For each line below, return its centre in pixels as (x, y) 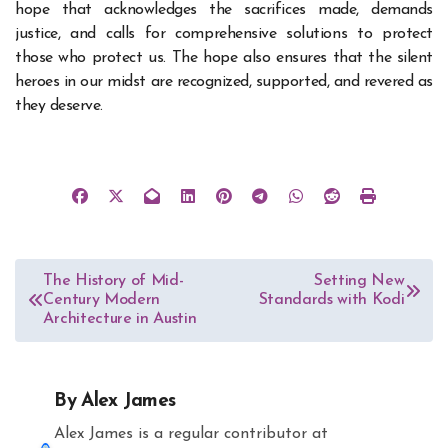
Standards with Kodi (331, 299)
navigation (75, 311)
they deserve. (59, 106)
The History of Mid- (113, 280)
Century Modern (102, 299)
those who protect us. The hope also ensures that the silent (224, 58)
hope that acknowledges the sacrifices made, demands (224, 10)
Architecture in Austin (120, 318)
